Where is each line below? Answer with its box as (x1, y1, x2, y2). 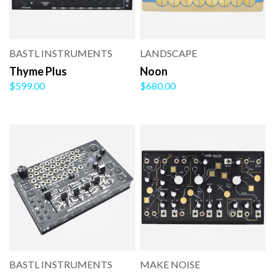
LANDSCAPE (140, 47, 198, 60)
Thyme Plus (9, 64, 67, 79)
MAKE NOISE (140, 258, 201, 271)
